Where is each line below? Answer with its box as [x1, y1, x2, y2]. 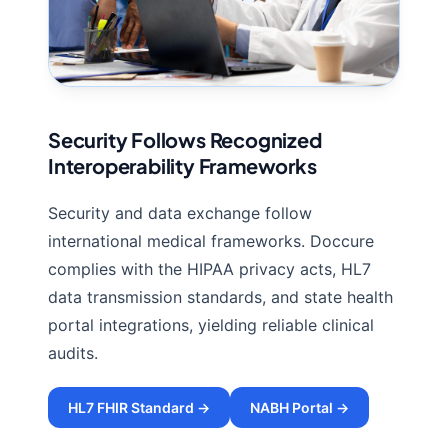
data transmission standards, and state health [48, 287, 393, 308]
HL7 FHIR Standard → [68, 399, 210, 417]
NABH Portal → [250, 399, 349, 417]
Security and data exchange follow [48, 203, 312, 224]
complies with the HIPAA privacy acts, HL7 [48, 259, 371, 280]
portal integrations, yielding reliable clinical [48, 315, 374, 336]
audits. [48, 343, 98, 364]
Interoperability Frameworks [48, 153, 317, 179]
